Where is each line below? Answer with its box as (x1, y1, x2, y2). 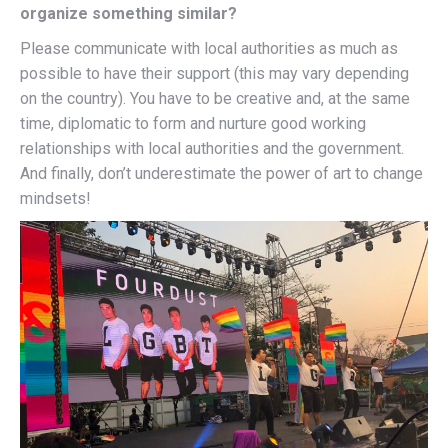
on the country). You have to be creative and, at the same (20, 88, 410, 108)
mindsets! (20, 188, 91, 208)
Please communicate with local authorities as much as (20, 38, 398, 58)
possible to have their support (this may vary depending (20, 63, 409, 83)
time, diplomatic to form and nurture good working (20, 113, 366, 133)
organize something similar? (20, 3, 237, 23)
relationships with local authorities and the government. (20, 138, 404, 158)
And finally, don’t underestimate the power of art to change (20, 163, 423, 183)
